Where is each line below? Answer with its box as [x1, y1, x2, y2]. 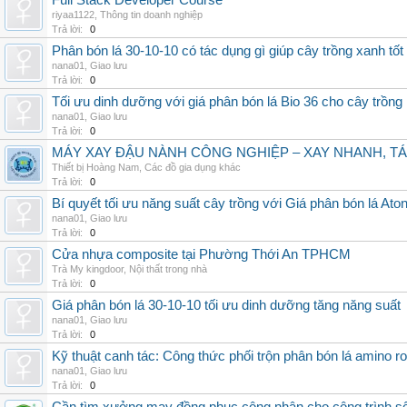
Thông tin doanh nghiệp [100, 9, 203, 20]
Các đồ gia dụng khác [144, 162, 241, 173]
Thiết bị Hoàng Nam [52, 162, 139, 173]
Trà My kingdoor [52, 263, 124, 274]
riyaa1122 [52, 9, 94, 20]
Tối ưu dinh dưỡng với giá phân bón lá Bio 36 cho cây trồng [52, 94, 402, 109]
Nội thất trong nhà [129, 263, 207, 274]
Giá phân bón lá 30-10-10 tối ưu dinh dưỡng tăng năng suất [52, 298, 401, 313]
